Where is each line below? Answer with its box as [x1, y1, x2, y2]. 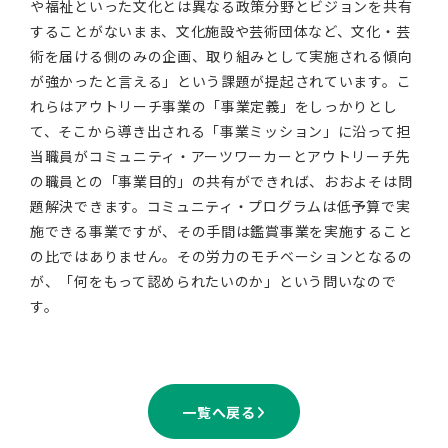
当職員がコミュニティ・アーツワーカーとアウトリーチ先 [30, 146, 411, 166]
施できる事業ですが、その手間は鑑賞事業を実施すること [30, 221, 413, 241]
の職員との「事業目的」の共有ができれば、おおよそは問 [30, 171, 413, 191]
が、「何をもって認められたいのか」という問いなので [30, 271, 397, 291]
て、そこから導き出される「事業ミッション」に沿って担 [30, 121, 411, 141]
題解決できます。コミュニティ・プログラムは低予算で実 [30, 196, 411, 216]
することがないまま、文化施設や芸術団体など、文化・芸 [30, 21, 411, 41]
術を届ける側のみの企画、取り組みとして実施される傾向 [30, 46, 413, 66]
